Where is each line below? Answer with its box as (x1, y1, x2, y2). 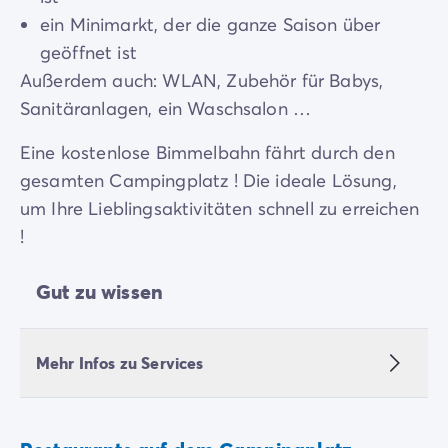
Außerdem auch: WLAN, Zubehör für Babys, (20, 68, 384, 93)
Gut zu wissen (36, 278, 164, 306)
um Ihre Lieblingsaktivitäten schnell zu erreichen (20, 196, 419, 221)
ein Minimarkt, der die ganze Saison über (40, 12, 381, 37)
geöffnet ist (40, 40, 137, 65)
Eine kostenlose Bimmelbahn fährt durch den (20, 140, 395, 165)
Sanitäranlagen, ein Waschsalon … (20, 96, 312, 121)
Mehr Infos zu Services (36, 352, 204, 374)
